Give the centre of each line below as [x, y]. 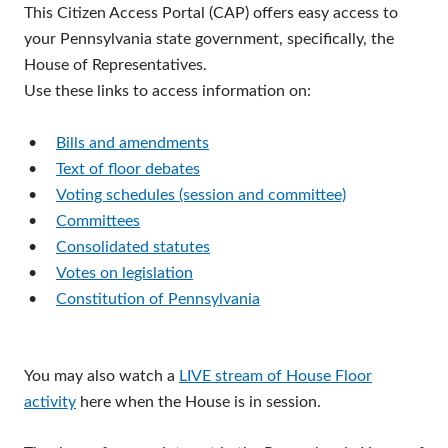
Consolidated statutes [133, 247]
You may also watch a [101, 376]
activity [50, 402]
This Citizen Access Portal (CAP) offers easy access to [211, 13]
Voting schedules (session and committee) [201, 195]
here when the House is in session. [198, 402]
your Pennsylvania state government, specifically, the [209, 39]
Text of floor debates [128, 169]
